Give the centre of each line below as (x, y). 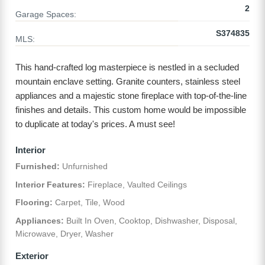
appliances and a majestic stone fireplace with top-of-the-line (131, 96)
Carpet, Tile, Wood (89, 203)
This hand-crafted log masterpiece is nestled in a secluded (127, 67)
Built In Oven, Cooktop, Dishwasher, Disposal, (151, 220)
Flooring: (34, 203)
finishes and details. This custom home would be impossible (131, 110)
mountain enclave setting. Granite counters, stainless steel (128, 82)
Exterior (32, 256)
